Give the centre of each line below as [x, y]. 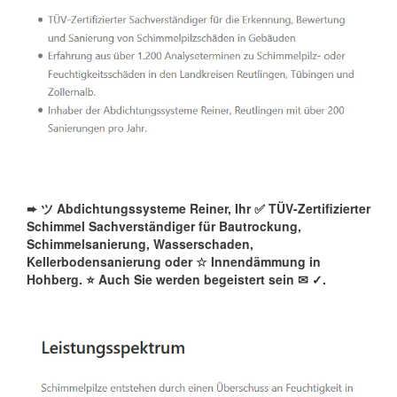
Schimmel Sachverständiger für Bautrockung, [164, 226]
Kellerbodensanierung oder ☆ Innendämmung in [174, 262]
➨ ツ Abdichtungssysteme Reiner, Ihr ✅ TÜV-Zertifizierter [198, 209]
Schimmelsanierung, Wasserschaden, [140, 244]
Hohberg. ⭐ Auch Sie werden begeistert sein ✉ [167, 280]
